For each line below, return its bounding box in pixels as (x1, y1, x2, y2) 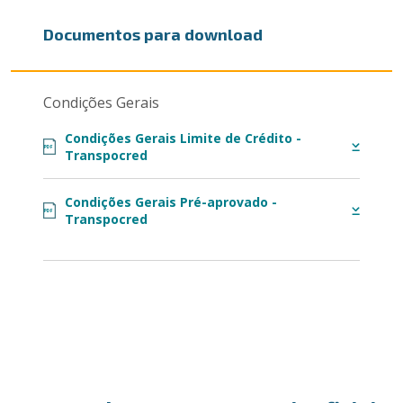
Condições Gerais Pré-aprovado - (64, 193, 277, 210)
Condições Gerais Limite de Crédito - (64, 130, 301, 147)
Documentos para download (42, 24, 263, 44)
